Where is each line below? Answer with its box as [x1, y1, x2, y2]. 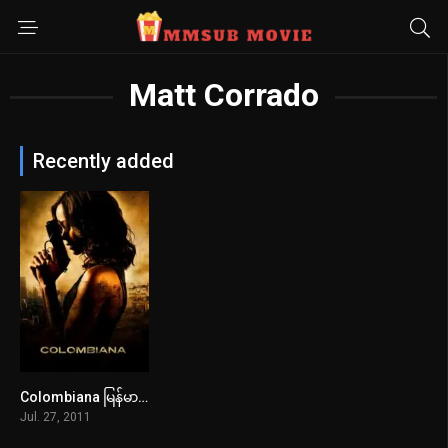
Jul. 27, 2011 [20, 409, 91, 424]
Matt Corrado [128, 76, 319, 114]
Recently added [33, 149, 174, 173]
